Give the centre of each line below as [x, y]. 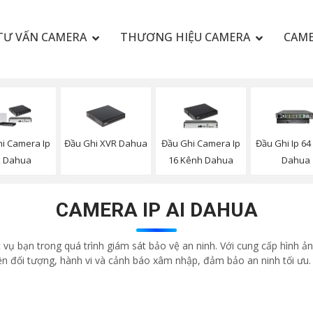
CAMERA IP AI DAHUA [156, 210]
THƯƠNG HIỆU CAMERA [185, 37]
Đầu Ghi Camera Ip [201, 144]
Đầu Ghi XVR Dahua [106, 143]
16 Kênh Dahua [201, 160]
